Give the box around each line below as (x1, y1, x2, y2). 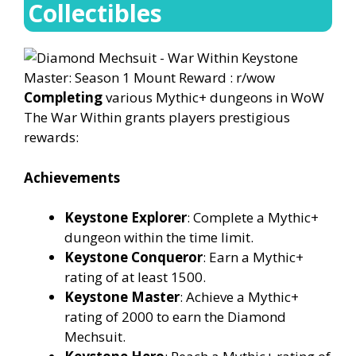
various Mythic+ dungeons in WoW (103, 88, 324, 107)
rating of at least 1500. (64, 268, 206, 287)
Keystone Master (64, 288, 180, 307)
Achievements (24, 168, 120, 187)
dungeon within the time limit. (64, 228, 253, 247)
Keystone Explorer (64, 208, 187, 227)
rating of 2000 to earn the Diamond (64, 308, 286, 327)
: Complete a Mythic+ (187, 208, 319, 227)
